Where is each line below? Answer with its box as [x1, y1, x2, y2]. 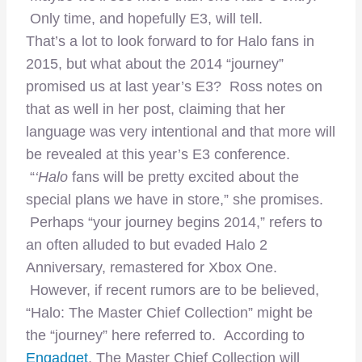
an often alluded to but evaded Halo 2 [26, 237, 267, 254]
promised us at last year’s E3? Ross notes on [26, 78, 322, 95]
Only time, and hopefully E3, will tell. [26, 11, 263, 27]
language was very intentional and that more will [26, 124, 335, 141]
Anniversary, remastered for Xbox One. [26, 259, 277, 276]
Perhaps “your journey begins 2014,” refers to [26, 214, 322, 231]
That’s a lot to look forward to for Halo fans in [26, 33, 314, 50]
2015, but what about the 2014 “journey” [26, 56, 284, 73]
